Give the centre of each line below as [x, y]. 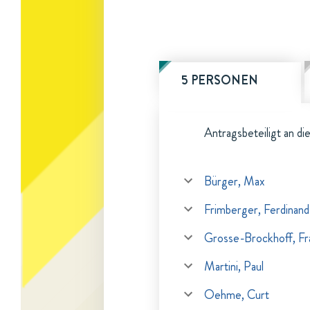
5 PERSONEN [220, 80]
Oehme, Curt [237, 295]
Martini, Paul [234, 266]
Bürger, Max [235, 181]
